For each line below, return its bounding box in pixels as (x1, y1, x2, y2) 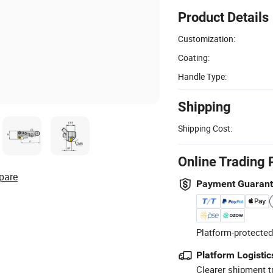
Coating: (178, 51, 210, 63)
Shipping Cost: (178, 122, 232, 134)
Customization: (178, 32, 235, 44)
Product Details (178, 9, 269, 25)
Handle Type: (178, 70, 227, 82)
